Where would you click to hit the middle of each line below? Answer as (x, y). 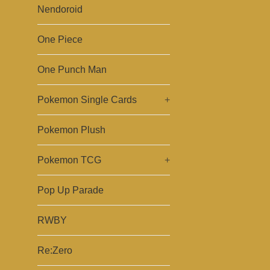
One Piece (60, 39)
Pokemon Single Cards (87, 100)
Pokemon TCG (69, 160)
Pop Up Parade (71, 190)
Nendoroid (60, 9)
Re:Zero (55, 250)
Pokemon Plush (71, 130)
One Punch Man (72, 70)
